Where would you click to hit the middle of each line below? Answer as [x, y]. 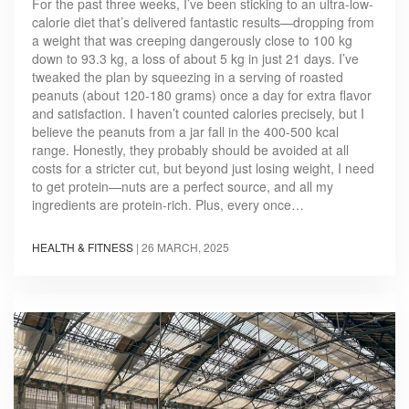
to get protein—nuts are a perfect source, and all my [183, 187]
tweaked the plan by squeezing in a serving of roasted [188, 77]
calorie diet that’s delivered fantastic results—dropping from [203, 22]
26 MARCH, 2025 [185, 247]
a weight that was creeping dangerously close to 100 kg [192, 41]
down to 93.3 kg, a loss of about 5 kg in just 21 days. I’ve [195, 59]
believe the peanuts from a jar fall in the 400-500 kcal [185, 132]
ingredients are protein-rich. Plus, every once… [168, 205]
